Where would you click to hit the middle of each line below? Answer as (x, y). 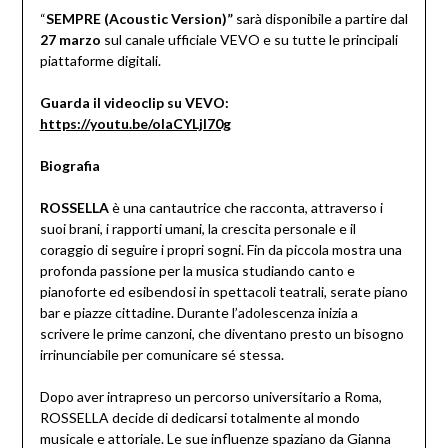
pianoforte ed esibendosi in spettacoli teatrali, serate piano (223, 292)
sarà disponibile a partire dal (320, 19)
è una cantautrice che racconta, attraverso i (245, 208)
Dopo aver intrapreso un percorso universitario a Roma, (210, 397)
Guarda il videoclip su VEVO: (134, 103)
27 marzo (70, 40)
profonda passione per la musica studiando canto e (197, 271)
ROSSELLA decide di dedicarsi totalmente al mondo (199, 418)
